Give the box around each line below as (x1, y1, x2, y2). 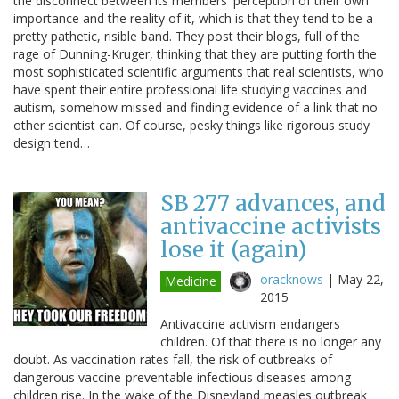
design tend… (13, 134, 90, 151)
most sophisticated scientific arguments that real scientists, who (13, 62, 384, 80)
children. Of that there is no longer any (160, 332, 381, 350)
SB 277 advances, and (160, 189, 386, 217)
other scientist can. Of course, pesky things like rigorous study (13, 116, 370, 134)
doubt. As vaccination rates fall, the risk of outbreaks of (13, 350, 332, 368)
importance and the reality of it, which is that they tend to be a (13, 9, 373, 27)
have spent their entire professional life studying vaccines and (13, 80, 367, 98)
